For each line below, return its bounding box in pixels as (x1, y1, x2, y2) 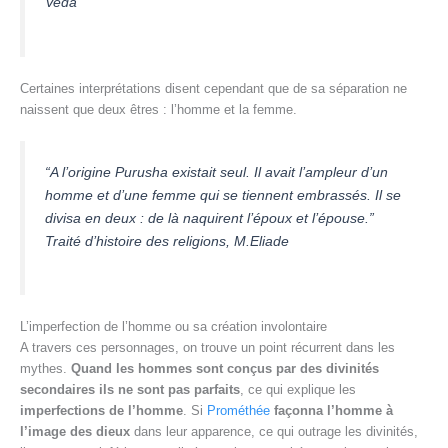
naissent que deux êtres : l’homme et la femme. (20, 101, 297, 117)
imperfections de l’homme (20, 403, 183, 419)
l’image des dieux (20, 424, 130, 440)
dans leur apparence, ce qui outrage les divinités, (130, 424, 418, 440)
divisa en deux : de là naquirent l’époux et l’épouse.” (45, 209, 374, 226)
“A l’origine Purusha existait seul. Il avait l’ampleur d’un (45, 163, 388, 180)
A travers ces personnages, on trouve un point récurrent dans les (20, 340, 395, 356)
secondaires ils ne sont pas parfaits (20, 382, 240, 398)
